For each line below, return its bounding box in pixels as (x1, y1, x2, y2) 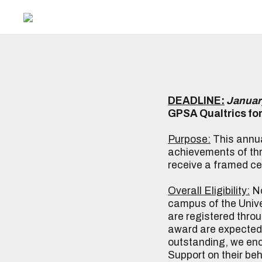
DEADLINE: (168, 95, 225, 106)
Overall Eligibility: (168, 185, 250, 196)
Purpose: (168, 133, 211, 145)
